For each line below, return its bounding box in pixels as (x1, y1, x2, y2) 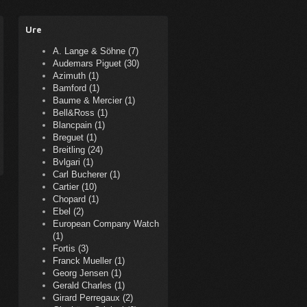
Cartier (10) (53, 182, 97, 192)
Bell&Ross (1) (53, 108, 108, 118)
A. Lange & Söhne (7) (53, 46, 138, 56)
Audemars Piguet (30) (53, 58, 139, 69)
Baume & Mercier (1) (53, 95, 135, 106)
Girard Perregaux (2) (53, 293, 133, 303)
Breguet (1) (53, 132, 97, 143)
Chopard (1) (53, 194, 99, 204)
